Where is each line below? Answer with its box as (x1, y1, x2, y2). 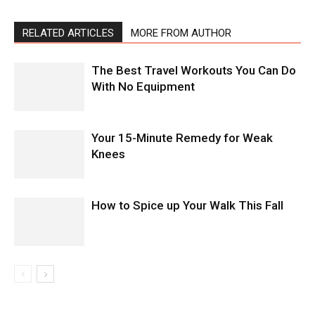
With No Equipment (91, 79, 195, 94)
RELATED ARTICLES (22, 26, 114, 39)
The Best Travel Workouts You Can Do (91, 63, 296, 77)
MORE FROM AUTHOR (131, 26, 231, 39)
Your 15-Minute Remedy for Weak (91, 130, 273, 145)
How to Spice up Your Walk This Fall (91, 198, 283, 212)
